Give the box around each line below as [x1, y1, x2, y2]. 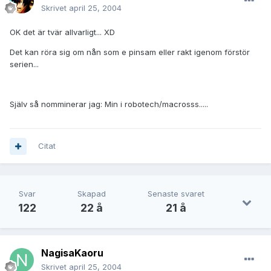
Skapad [77, 189, 106, 199]
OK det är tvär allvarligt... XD [10, 27, 115, 38]
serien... [10, 59, 39, 70]
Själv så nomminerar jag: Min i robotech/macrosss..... [10, 99, 208, 109]
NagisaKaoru [41, 247, 103, 260]
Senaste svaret [147, 189, 204, 199]
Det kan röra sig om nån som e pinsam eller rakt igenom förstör [10, 47, 250, 57]
